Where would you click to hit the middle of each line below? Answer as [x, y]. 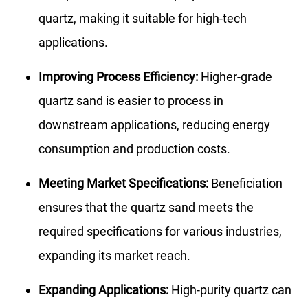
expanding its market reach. [114, 256]
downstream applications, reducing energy [154, 125]
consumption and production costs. [134, 149]
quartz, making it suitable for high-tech [143, 19]
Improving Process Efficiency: [118, 77]
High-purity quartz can [230, 290]
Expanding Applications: [103, 290]
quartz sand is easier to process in [131, 101]
